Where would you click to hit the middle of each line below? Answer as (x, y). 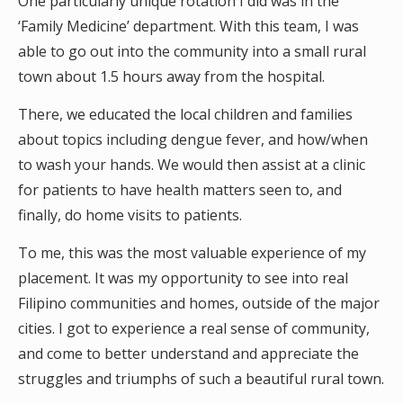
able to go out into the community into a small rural (192, 51)
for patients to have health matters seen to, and (180, 190)
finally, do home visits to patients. (132, 215)
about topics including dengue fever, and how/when (193, 139)
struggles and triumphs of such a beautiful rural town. (201, 379)
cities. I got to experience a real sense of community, (194, 328)
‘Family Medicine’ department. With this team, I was (188, 26)
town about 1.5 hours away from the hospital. (173, 76)
